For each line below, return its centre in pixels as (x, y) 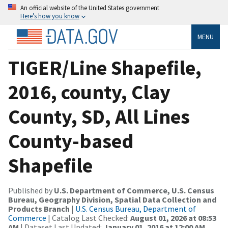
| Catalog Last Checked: (88, 218)
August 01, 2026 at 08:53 (173, 218)
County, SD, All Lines (99, 116)
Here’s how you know (50, 16)
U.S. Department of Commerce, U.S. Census (134, 190)
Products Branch (39, 208)
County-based (71, 141)
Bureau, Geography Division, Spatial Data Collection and (112, 199)
